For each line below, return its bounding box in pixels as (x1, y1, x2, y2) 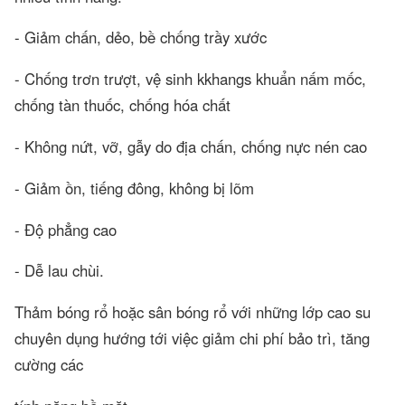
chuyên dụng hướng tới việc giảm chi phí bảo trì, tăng (14, 327, 370, 350)
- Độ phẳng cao (14, 218, 117, 240)
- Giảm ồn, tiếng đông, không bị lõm (14, 176, 254, 199)
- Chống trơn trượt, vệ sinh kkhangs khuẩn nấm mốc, (14, 68, 366, 90)
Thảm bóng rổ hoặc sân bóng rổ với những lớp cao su (14, 301, 371, 324)
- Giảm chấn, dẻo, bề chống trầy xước (14, 26, 267, 49)
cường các (14, 353, 83, 376)
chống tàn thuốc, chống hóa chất (14, 94, 231, 117)
